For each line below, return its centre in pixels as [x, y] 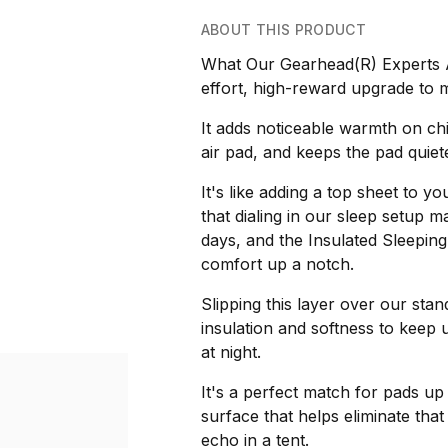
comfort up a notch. [277, 264]
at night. [230, 352]
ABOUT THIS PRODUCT [283, 29]
